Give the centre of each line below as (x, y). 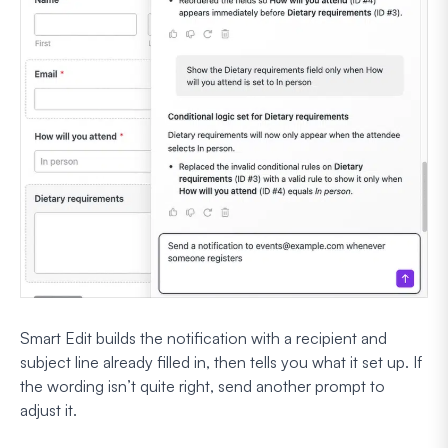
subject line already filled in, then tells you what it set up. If (221, 361)
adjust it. (48, 409)
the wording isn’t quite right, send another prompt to (202, 385)
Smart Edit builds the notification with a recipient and (203, 337)
